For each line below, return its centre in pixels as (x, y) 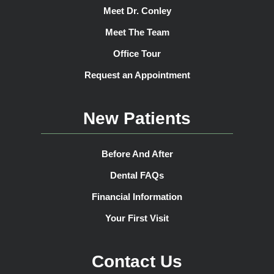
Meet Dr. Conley (137, 11)
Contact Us (137, 262)
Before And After (137, 154)
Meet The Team (137, 32)
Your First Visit (137, 218)
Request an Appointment (137, 75)
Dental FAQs (137, 176)
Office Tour (137, 54)
